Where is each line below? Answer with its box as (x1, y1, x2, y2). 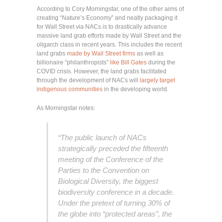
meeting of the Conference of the (58, 155, 163, 164)
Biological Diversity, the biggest (58, 177, 158, 186)
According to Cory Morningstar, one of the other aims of (37, 5, 184, 13)
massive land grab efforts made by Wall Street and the (37, 32, 181, 40)
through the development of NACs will (37, 77, 140, 84)
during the (147, 59, 175, 66)
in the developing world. (103, 86, 168, 93)
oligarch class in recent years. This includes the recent (37, 41, 182, 49)
